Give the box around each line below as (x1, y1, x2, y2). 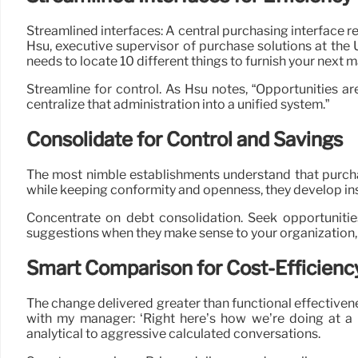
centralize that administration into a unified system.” (26, 96, 329, 112)
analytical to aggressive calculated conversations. (26, 325, 320, 341)
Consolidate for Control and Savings (26, 127, 343, 151)
